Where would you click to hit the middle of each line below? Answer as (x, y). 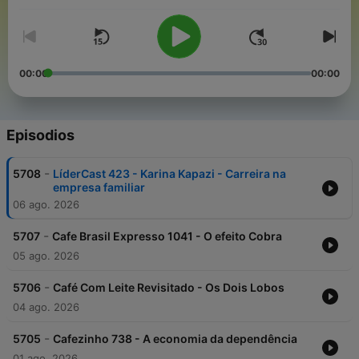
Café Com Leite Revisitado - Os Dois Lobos (169, 288)
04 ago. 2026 (46, 307)
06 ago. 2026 (46, 205)
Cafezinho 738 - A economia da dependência (175, 339)
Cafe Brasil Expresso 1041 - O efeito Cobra (167, 236)
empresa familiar (99, 188)
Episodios (40, 135)
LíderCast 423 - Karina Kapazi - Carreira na (169, 174)
